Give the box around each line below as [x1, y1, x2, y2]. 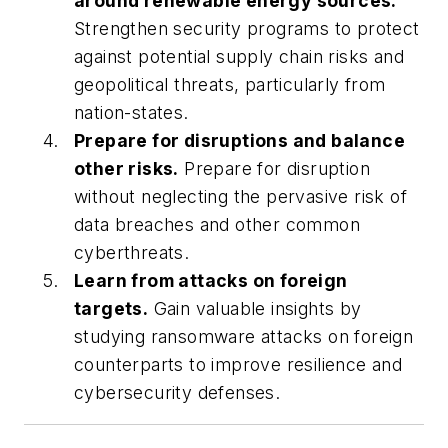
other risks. [74, 157, 179, 179]
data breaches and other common [74, 213, 360, 235]
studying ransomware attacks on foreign [74, 325, 414, 347]
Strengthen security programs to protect [74, 17, 420, 39]
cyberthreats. [74, 241, 195, 263]
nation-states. [74, 101, 189, 123]
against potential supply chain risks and [74, 45, 404, 67]
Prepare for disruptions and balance [74, 129, 405, 151]
